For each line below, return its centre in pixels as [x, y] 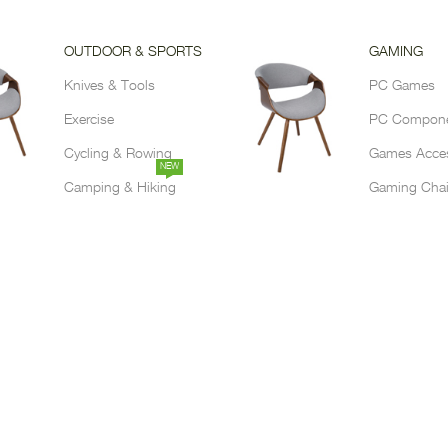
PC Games [402, 86]
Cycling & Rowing [117, 154]
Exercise [88, 120]
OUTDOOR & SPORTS [132, 52]
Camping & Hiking [119, 188]
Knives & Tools [109, 86]
